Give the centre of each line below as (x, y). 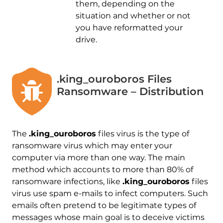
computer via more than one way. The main (98, 157)
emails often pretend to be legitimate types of (104, 205)
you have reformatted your (129, 28)
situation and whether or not (133, 16)
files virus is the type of (142, 133)
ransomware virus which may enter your (92, 145)
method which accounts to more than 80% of (102, 169)
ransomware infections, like (67, 181)
